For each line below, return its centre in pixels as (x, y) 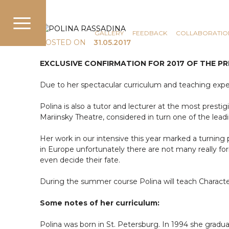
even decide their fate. (80, 160)
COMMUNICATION (101, 19)
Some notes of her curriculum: (100, 203)
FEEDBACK (150, 33)
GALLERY (109, 33)
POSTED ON (63, 42)
